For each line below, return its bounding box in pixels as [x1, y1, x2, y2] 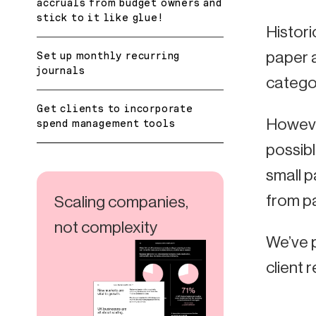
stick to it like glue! [37, 11, 164, 23]
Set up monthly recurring [37, 49, 181, 61]
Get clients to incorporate [37, 102, 193, 114]
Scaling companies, [54, 192, 188, 211]
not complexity [54, 217, 157, 236]
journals [37, 64, 85, 76]
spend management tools [37, 117, 176, 129]
